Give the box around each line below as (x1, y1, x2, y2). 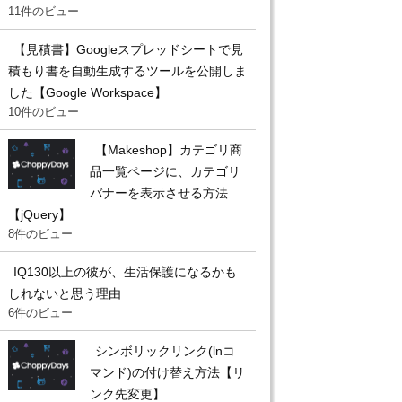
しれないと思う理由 (8, 285, 121, 301)
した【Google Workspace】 (8, 84, 167, 100)
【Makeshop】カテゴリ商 (95, 142, 242, 157)
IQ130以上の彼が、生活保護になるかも (13, 264, 237, 279)
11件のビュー (8, 4, 79, 18)
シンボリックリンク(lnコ (95, 343, 235, 358)
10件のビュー (8, 104, 79, 118)
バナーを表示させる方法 (90, 185, 228, 200)
